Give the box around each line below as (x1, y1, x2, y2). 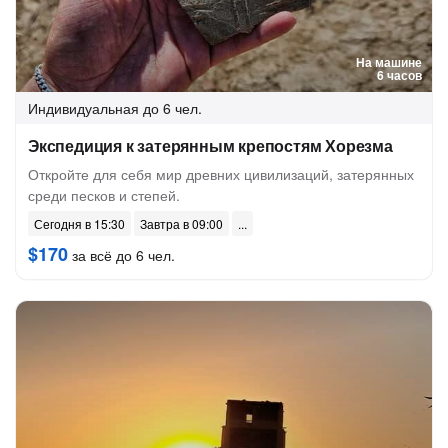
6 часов (377, 66, 422, 84)
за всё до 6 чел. (68, 245, 175, 265)
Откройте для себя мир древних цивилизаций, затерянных (28, 164, 414, 184)
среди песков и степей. (28, 185, 180, 205)
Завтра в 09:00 (140, 215, 223, 232)
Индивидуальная (28, 98, 139, 118)
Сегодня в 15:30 (34, 215, 125, 232)
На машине (356, 53, 422, 71)
